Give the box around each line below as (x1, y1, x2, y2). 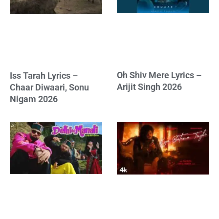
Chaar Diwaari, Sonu (10, 82, 89, 93)
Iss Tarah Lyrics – (10, 70, 78, 81)
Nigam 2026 (10, 94, 58, 105)
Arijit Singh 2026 (117, 81, 182, 92)
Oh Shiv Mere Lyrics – (117, 69, 201, 80)
